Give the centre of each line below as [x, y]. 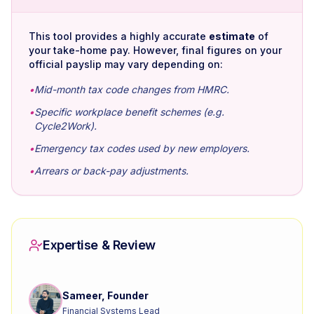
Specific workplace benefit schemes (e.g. [129, 112]
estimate [232, 36]
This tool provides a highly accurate [119, 36]
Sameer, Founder [105, 295]
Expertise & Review [99, 245]
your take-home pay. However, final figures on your [155, 50]
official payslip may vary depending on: [126, 64]
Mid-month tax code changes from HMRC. [132, 89]
